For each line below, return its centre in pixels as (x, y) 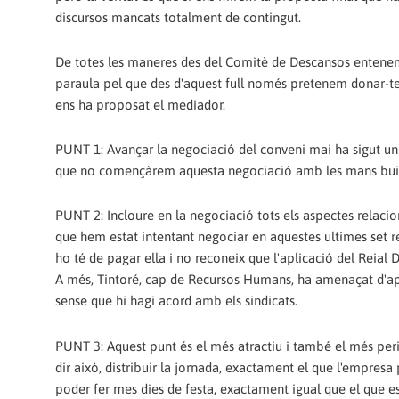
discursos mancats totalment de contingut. (178, 17)
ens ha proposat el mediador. (140, 104)
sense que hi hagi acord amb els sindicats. (176, 301)
